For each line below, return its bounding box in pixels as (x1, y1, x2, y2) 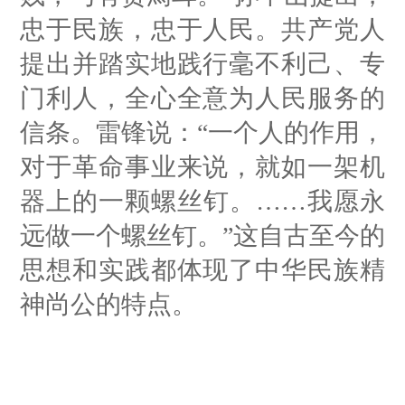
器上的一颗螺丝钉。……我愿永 (20, 186, 385, 215)
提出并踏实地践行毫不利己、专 (20, 49, 385, 78)
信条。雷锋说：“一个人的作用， (20, 118, 385, 146)
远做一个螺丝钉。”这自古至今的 (20, 221, 385, 250)
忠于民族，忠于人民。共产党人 (20, 14, 385, 43)
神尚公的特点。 (20, 289, 197, 318)
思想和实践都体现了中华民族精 (20, 255, 385, 284)
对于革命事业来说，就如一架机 (20, 152, 385, 181)
